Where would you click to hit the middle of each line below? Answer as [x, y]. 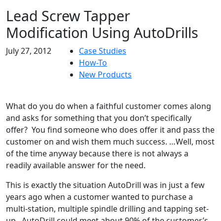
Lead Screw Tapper [68, 16]
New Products [105, 75]
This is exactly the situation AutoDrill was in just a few [105, 185]
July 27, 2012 [29, 51]
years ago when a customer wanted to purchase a [99, 197]
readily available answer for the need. [76, 166]
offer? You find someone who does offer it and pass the [110, 130]
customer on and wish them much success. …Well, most [110, 142]
